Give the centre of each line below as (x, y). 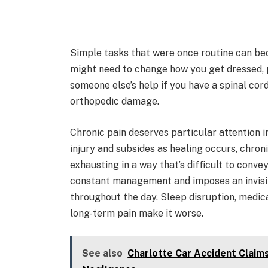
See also (103, 254)
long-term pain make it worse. (137, 213)
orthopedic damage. (115, 102)
